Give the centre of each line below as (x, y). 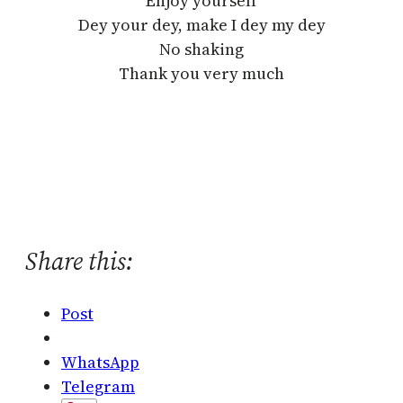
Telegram (98, 387)
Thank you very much (201, 73)
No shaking (201, 49)
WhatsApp (100, 363)
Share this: (79, 261)
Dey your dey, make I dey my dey (201, 24)
